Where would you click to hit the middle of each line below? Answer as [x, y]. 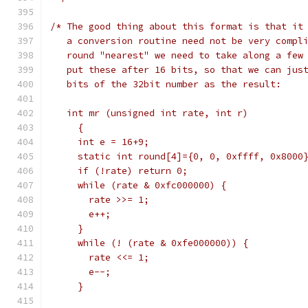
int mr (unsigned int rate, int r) [152, 113]
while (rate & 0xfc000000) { [138, 185]
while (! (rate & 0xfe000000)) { [149, 243]
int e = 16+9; [100, 142]
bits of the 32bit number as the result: [166, 84]
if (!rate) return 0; [119, 171]
